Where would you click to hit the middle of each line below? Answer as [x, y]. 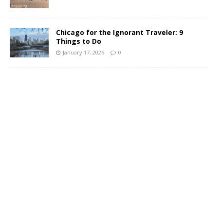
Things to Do [79, 41]
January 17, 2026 [83, 52]
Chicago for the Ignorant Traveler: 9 [119, 32]
